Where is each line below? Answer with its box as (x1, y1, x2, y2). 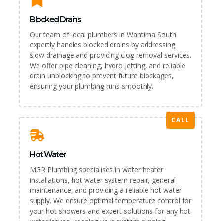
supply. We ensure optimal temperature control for (30, 195, 191, 205)
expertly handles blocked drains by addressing (30, 39, 175, 49)
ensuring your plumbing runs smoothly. (30, 81, 153, 91)
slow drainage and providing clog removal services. (30, 50, 191, 60)
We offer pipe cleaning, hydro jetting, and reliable (30, 60, 185, 70)
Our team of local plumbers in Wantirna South (30, 29, 176, 39)
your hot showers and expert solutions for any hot (30, 206, 190, 216)
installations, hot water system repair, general (30, 175, 176, 184)
